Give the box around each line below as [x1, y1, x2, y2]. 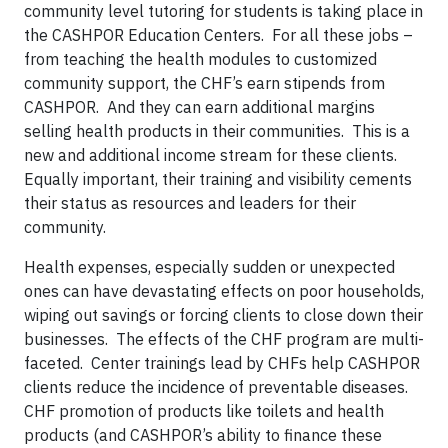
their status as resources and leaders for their [24, 193, 356, 213]
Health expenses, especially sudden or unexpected [24, 257, 395, 277]
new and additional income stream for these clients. [24, 145, 401, 165]
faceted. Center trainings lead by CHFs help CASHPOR [24, 353, 420, 373]
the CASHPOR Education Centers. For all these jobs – [24, 25, 413, 45]
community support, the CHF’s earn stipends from [24, 73, 385, 93]
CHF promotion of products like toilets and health [24, 401, 384, 421]
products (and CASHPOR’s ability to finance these [24, 425, 382, 445]
